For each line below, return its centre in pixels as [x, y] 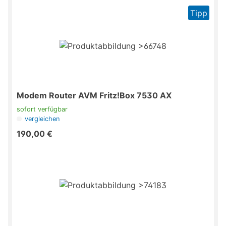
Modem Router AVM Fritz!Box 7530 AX [94, 96]
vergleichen [42, 119]
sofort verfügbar [42, 109]
